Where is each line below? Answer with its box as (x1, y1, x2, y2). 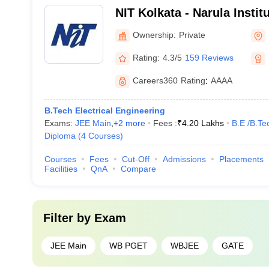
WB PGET (109, 241, 148, 250)
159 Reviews (184, 52, 234, 62)
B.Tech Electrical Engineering (44, 106, 165, 115)
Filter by (43, 211, 94, 225)
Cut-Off (121, 154, 150, 164)
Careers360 (132, 76, 178, 85)
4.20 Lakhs (181, 118, 224, 128)
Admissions (162, 154, 206, 164)
